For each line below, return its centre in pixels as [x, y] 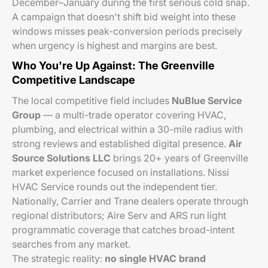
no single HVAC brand [155, 258]
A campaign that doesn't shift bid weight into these [124, 17]
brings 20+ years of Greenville [179, 158]
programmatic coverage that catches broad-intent [123, 230]
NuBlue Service [207, 100]
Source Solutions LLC [61, 158]
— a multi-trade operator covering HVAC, [133, 115]
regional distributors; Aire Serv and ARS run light [119, 215]
